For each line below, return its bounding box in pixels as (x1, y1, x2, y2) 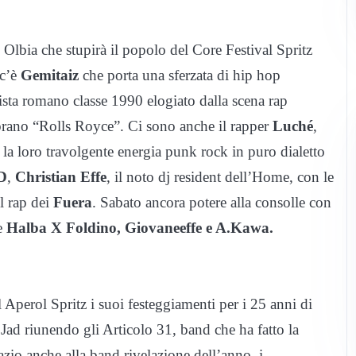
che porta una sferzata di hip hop (79, 66, 281, 83)
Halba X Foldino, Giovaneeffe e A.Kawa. (6, 219, 273, 236)
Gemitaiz (21, 66, 79, 83)
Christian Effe (15, 168, 106, 185)
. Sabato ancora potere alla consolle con (92, 193, 331, 211)
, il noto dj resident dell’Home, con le (106, 168, 334, 185)
